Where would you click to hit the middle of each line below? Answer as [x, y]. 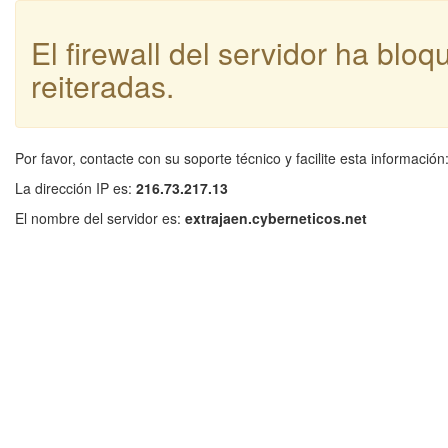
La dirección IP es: [75, 188]
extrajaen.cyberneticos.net [276, 218]
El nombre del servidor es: [100, 218]
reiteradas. [102, 85]
